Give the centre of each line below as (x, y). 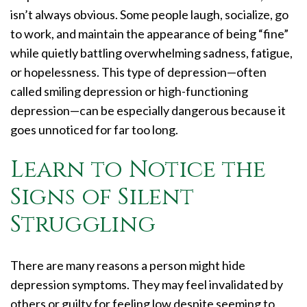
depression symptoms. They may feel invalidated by (147, 285)
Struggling (83, 225)
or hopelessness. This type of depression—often (138, 72)
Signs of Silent (102, 198)
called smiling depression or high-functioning (129, 91)
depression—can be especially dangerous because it (148, 111)
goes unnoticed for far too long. (95, 130)
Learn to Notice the (138, 170)
